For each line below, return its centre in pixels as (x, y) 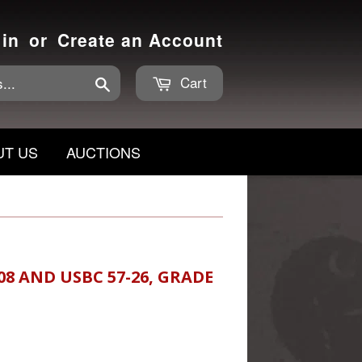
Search (128, 82)
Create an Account (140, 40)
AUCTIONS (103, 152)
